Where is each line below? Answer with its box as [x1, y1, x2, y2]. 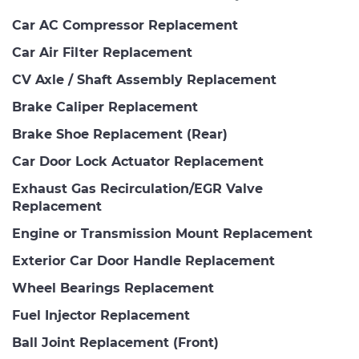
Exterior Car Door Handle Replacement [12, 253, 275, 268]
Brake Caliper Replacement [12, 99, 198, 115]
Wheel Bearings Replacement [12, 280, 214, 296]
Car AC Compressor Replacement [12, 18, 238, 33]
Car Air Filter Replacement [12, 45, 192, 60]
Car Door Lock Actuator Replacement [12, 154, 264, 169]
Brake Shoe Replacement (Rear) [12, 127, 228, 142]
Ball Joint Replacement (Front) [12, 335, 219, 350]
